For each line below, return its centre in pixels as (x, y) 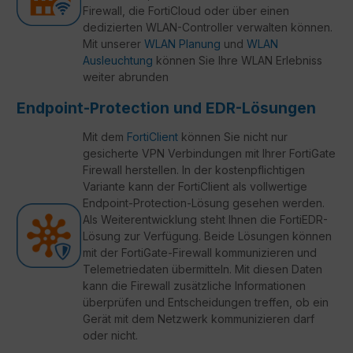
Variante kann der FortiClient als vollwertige (195, 186)
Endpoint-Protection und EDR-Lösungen (166, 108)
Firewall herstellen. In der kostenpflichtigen (194, 169)
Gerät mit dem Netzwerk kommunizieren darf (199, 318)
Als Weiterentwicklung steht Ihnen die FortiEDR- (205, 219)
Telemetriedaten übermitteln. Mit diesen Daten (203, 269)
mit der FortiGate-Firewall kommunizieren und (200, 252)
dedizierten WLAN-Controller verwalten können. (208, 27)
